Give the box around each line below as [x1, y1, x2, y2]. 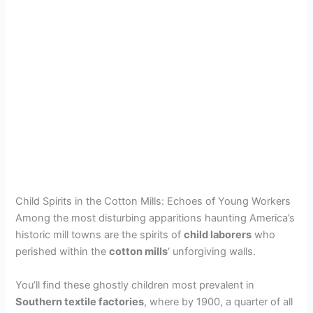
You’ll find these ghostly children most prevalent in [15, 278, 255, 291]
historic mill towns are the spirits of [15, 228, 184, 242]
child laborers [184, 228, 252, 242]
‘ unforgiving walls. [168, 245, 256, 259]
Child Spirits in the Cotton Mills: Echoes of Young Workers [15, 195, 291, 208]
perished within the [15, 245, 110, 259]
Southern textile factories [15, 295, 145, 308]
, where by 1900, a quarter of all [144, 295, 293, 308]
